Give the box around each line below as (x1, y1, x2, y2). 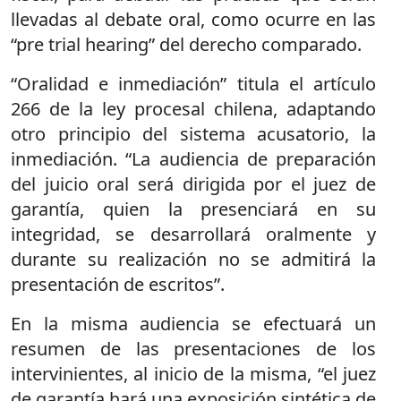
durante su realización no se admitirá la (11, 246, 376, 271)
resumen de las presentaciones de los (11, 336, 376, 361)
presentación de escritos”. (11, 271, 225, 296)
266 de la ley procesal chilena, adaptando (11, 96, 376, 121)
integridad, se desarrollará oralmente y (11, 221, 376, 246)
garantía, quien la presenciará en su (11, 196, 376, 221)
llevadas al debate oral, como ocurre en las (11, 6, 376, 31)
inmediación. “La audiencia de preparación (11, 146, 376, 171)
